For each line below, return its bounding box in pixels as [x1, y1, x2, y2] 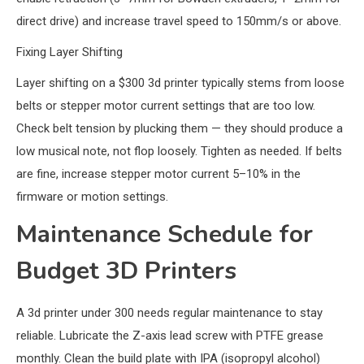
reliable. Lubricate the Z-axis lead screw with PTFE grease [16, 328, 323, 344]
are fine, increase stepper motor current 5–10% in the [16, 167, 301, 182]
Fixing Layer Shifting [16, 45, 123, 60]
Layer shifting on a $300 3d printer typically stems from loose [16, 76, 344, 91]
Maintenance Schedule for [16, 218, 313, 252]
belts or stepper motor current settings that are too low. [16, 98, 315, 114]
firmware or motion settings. [16, 189, 168, 205]
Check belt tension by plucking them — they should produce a [16, 121, 343, 136]
